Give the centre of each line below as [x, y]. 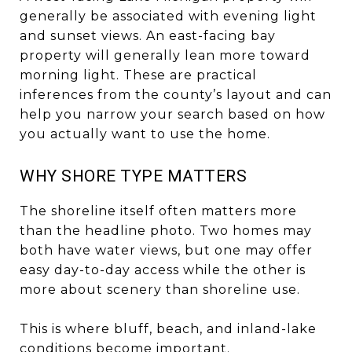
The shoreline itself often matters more [158, 211]
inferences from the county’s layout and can [176, 94]
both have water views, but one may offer [166, 250]
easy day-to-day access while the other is [163, 269]
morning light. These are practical [138, 75]
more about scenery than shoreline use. [160, 289]
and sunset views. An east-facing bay [148, 35]
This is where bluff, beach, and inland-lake [168, 328]
